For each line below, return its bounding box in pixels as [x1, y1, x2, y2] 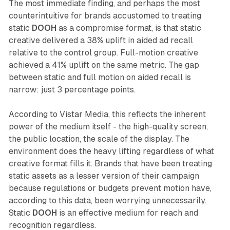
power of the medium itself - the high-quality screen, [8, 122, 208, 132]
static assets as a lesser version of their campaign [8, 171, 199, 181]
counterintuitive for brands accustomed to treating [8, 11, 201, 21]
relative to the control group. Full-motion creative [8, 48, 198, 58]
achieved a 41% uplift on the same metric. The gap [8, 60, 199, 70]
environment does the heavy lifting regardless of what [8, 146, 214, 157]
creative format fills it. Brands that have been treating [8, 159, 212, 169]
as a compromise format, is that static [56, 23, 201, 33]
